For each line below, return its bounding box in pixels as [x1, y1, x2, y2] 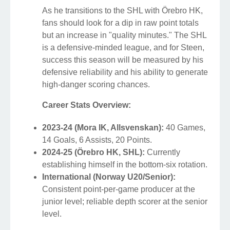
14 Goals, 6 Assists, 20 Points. [42, 136, 152, 145]
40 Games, [164, 123, 205, 132]
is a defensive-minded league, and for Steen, [42, 43, 204, 52]
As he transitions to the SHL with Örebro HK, [42, 6, 203, 15]
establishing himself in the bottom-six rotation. [42, 160, 207, 169]
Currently [145, 148, 180, 157]
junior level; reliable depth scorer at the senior [42, 197, 207, 206]
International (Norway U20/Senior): [42, 172, 176, 182]
